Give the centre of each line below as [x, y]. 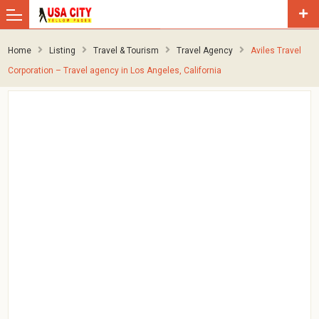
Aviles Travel [276, 50]
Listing [63, 50]
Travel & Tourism [126, 50]
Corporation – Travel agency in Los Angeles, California [115, 70]
